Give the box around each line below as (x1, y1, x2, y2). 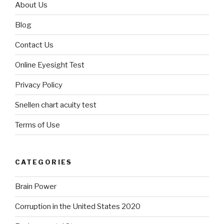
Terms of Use (15, 120, 60, 129)
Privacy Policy (15, 80, 62, 89)
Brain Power (15, 182, 56, 191)
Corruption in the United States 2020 (15, 202, 140, 211)
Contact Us (15, 40, 53, 49)
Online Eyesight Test (15, 60, 84, 69)
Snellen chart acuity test (15, 100, 96, 109)
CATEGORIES (15, 158, 72, 166)
